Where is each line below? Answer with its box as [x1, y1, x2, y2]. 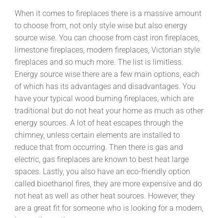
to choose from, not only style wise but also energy [15, 21, 187, 30]
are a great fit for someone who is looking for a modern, [15, 203, 203, 213]
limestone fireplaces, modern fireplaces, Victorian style [15, 45, 200, 54]
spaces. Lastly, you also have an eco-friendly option [15, 167, 190, 176]
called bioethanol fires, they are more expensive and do [15, 179, 202, 188]
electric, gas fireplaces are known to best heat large [15, 155, 189, 164]
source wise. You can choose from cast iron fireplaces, [15, 33, 200, 42]
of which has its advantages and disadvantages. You [15, 82, 196, 91]
